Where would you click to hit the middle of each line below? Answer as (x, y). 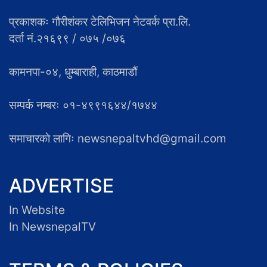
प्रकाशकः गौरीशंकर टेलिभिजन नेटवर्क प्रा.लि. (100, 21)
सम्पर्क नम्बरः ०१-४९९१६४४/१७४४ (83, 105)
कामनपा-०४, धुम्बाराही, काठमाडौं (73, 72)
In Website (37, 210)
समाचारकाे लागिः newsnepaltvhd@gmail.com (118, 138)
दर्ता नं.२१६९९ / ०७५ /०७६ (67, 38)
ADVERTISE (61, 185)
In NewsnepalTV (52, 226)
